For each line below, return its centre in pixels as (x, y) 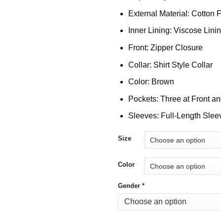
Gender (129, 186)
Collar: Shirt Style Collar (170, 65)
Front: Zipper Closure (165, 48)
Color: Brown (151, 82)
